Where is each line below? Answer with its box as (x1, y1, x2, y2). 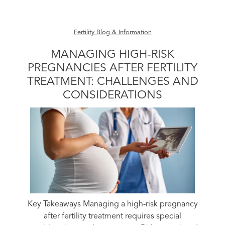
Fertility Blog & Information (73, 29, 152, 36)
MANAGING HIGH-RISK (51, 49, 174, 61)
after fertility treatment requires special (44, 212, 181, 221)
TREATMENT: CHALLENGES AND (27, 76, 198, 88)
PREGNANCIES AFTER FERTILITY (28, 63, 197, 74)
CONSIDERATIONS (63, 90, 162, 101)
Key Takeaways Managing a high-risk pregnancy (27, 200, 198, 209)
